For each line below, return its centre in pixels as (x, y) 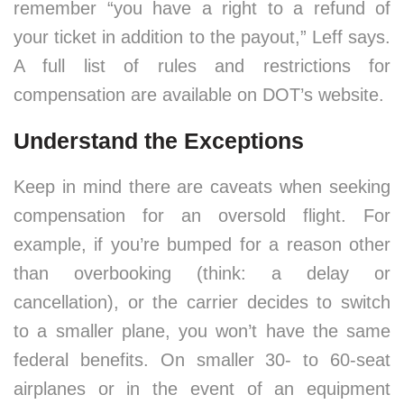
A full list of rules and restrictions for (202, 66)
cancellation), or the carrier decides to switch (202, 302)
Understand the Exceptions (159, 141)
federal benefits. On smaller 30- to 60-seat (202, 360)
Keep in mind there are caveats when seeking (202, 187)
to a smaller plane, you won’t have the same (202, 331)
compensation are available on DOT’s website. (199, 95)
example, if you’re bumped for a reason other (202, 244)
